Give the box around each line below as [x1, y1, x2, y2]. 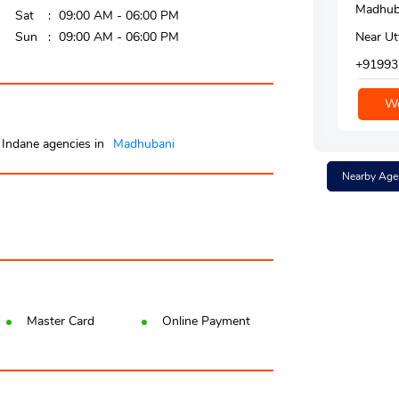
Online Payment [162, 313, 251, 330]
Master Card [26, 313, 94, 330]
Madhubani [112, 134, 175, 152]
